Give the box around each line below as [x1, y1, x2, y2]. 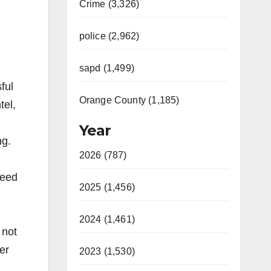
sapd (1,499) [79, 63, 134, 73]
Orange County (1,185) [79, 95, 180, 105]
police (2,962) [79, 31, 140, 41]
